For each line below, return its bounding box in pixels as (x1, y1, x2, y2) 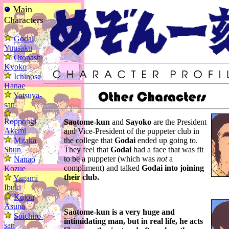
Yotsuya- (13, 91, 42, 100)
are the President (151, 118, 207, 127)
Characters (4, 15, 43, 25)
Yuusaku (4, 43, 32, 52)
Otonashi (14, 53, 43, 62)
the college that (64, 136, 114, 145)
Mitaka (14, 136, 36, 145)
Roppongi (4, 117, 36, 126)
